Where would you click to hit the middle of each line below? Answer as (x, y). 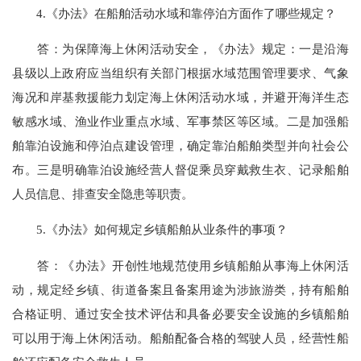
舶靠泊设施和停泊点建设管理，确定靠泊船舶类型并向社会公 (180, 146)
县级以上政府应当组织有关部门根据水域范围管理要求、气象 (180, 73)
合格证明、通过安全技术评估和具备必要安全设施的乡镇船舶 (180, 313)
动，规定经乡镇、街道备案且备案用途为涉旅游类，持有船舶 (180, 289)
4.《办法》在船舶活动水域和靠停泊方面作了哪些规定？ (174, 13)
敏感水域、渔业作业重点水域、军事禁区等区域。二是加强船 (180, 122)
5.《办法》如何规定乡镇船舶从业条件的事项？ (150, 230)
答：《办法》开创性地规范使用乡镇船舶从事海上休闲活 (180, 265)
